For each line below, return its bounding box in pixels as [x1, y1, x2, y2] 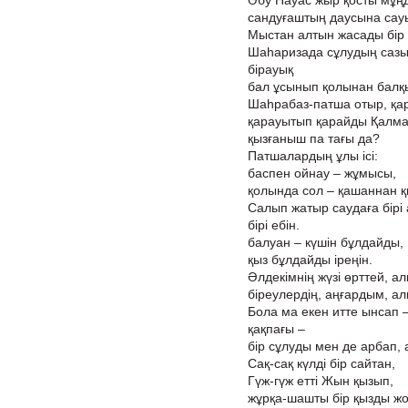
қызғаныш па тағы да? [248, 131, 380, 146]
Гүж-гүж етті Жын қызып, [248, 373, 393, 388]
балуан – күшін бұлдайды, [248, 235, 403, 250]
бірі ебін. [248, 218, 300, 232]
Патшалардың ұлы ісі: [248, 148, 378, 163]
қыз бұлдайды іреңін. [248, 252, 372, 267]
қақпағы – [248, 321, 305, 336]
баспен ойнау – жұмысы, [248, 166, 396, 180]
